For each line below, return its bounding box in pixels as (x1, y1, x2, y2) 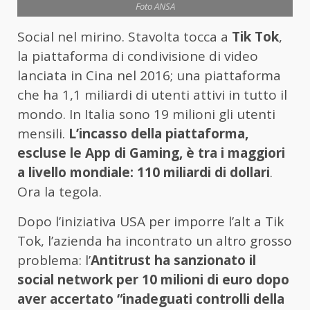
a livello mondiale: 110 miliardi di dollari (17, 163, 270, 181)
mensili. (17, 124, 69, 143)
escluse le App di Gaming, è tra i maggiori (17, 143, 285, 162)
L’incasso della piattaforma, (69, 124, 248, 143)
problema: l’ (17, 250, 91, 269)
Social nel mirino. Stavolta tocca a (17, 27, 228, 46)
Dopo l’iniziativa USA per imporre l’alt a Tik (17, 212, 284, 230)
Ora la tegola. (17, 182, 102, 201)
